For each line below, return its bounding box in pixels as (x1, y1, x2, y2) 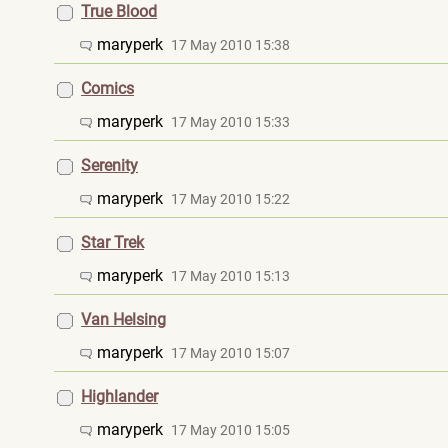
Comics (81, 79, 134, 98)
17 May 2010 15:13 (171, 268, 290, 284)
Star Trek (81, 233, 144, 252)
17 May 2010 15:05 (171, 422, 290, 438)
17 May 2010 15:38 (171, 37, 290, 53)
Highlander (81, 387, 158, 406)
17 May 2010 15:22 (171, 191, 290, 207)
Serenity (81, 156, 138, 175)
